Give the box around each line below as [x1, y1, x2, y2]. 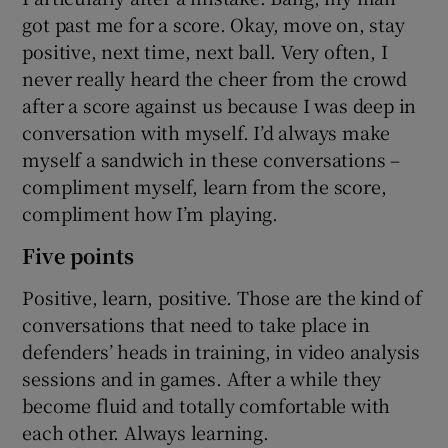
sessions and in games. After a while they [22, 364, 382, 391]
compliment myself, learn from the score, [22, 172, 387, 199]
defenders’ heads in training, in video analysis [22, 337, 421, 364]
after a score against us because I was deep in [22, 91, 417, 118]
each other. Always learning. [22, 418, 269, 445]
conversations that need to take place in [22, 310, 370, 337]
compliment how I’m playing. [22, 199, 279, 226]
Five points [22, 240, 135, 270]
